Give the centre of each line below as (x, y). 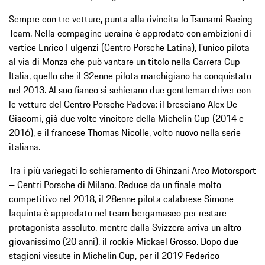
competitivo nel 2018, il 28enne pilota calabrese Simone (121, 198)
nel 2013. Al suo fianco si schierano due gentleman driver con (130, 90)
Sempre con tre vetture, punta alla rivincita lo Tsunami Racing (131, 19)
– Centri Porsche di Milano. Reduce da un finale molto (115, 184)
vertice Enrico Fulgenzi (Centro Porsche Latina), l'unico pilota (129, 47)
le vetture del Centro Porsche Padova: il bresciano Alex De (123, 104)
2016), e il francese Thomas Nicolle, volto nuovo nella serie (125, 132)
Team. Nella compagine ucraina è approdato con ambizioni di (130, 33)
